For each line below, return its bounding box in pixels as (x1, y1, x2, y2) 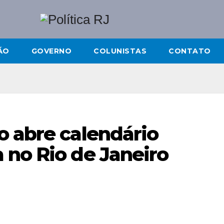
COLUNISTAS (93, 46, 146, 55)
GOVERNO (31, 46, 71, 55)
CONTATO (168, 46, 211, 55)
